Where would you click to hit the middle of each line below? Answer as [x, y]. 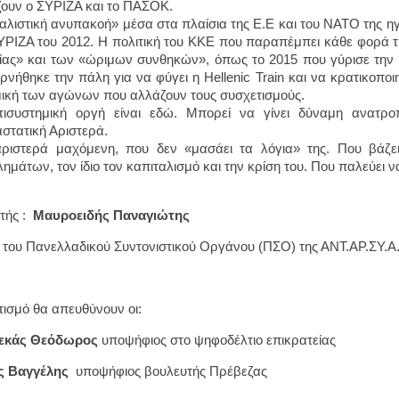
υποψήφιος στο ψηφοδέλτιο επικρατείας [217, 340]
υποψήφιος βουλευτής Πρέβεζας [168, 371]
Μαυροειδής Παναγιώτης [108, 215]
